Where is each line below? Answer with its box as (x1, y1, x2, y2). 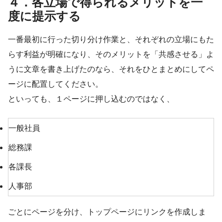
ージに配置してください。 (8, 78, 103, 89)
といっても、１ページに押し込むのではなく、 (8, 93, 174, 104)
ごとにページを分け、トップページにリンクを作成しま (8, 206, 206, 217)
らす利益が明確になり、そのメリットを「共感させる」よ (8, 49, 214, 59)
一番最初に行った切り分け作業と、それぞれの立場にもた (8, 34, 214, 44)
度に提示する (8, 8, 81, 23)
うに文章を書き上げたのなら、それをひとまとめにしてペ (8, 63, 214, 74)
